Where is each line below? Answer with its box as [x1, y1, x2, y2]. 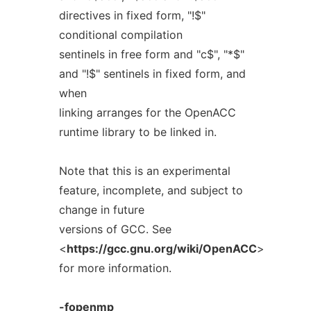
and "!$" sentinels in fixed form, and [58, 67, 246, 81]
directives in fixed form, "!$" [58, 8, 205, 22]
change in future [58, 203, 144, 217]
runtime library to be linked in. [58, 125, 217, 139]
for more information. [58, 261, 171, 275]
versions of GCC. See [58, 222, 171, 236]
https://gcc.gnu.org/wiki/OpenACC [66, 242, 257, 255]
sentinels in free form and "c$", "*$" [58, 47, 244, 61]
